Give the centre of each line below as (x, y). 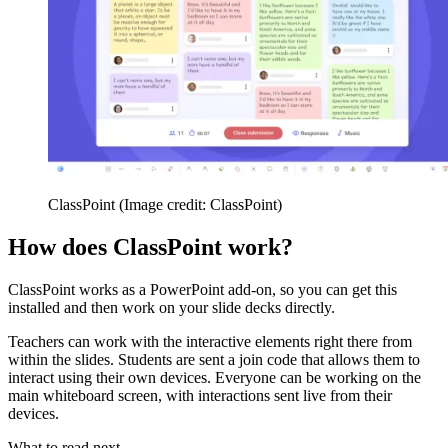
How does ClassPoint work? (150, 246)
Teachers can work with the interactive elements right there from (210, 341)
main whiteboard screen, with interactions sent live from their (200, 395)
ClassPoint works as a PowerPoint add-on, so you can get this (202, 289)
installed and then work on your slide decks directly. (171, 307)
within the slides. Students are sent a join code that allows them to (214, 359)
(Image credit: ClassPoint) (200, 204)
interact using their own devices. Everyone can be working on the (214, 377)
